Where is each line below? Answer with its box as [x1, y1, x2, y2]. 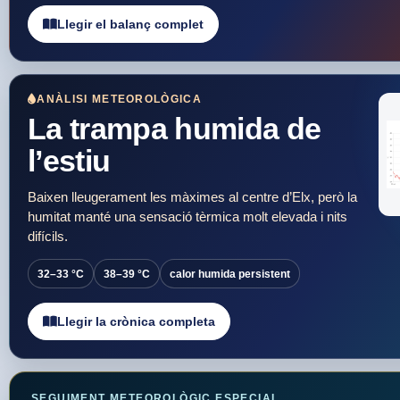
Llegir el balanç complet [57, 17, 204, 32]
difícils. [28, 229, 68, 245]
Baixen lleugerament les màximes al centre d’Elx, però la [28, 189, 357, 205]
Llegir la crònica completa [57, 314, 215, 329]
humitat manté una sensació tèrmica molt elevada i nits [28, 209, 347, 225]
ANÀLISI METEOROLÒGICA [37, 93, 203, 106]
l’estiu [28, 145, 111, 179]
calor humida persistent [170, 267, 290, 280]
